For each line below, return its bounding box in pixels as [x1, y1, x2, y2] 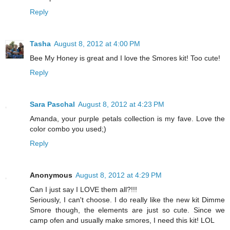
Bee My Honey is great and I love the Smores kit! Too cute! [30, 54, 220, 63]
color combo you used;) [30, 125, 106, 133]
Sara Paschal [30, 100, 75, 109]
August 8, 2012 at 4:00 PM [54, 40, 140, 48]
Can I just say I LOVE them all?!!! [30, 185, 137, 194]
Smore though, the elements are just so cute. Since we [30, 206, 225, 215]
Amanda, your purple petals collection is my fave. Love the [30, 114, 225, 123]
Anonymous [30, 171, 72, 180]
